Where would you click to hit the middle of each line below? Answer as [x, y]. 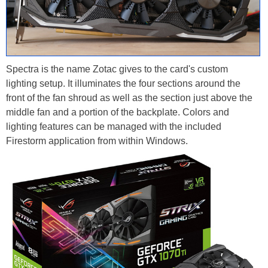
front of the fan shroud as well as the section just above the [129, 98]
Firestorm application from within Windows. [97, 141]
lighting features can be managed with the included [114, 127]
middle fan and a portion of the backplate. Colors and [118, 112]
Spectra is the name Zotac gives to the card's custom [117, 69]
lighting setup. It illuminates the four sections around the [123, 84]
